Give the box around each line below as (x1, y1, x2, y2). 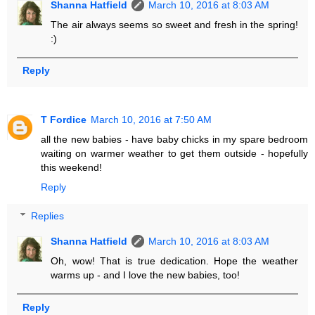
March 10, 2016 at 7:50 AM (91, 113, 212, 125)
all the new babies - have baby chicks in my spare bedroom (41, 133, 308, 145)
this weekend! (41, 161, 102, 173)
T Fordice (41, 113, 86, 125)
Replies (31, 210, 65, 222)
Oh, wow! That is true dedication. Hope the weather (51, 255, 298, 267)
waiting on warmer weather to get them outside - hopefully (41, 147, 308, 159)
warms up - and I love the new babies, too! (51, 269, 240, 281)
